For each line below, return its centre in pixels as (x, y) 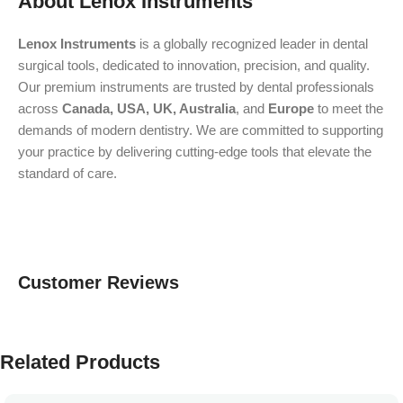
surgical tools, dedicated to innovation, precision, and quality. (194, 65)
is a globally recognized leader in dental (252, 44)
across (40, 108)
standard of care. (67, 173)
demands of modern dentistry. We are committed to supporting (201, 130)
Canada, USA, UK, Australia (149, 108)
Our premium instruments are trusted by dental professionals (196, 87)
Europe (291, 108)
